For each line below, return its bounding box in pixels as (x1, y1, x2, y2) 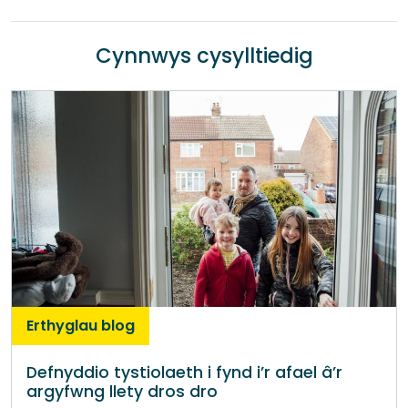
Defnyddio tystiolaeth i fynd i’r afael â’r (26, 361, 342, 383)
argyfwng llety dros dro (26, 380, 218, 403)
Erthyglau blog (26, 314, 135, 336)
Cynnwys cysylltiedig (95, 41, 313, 71)
